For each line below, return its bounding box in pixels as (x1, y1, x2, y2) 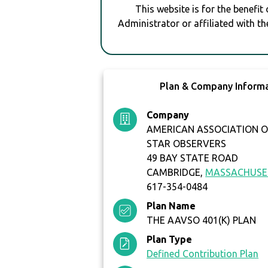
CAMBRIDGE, (147, 167, 206, 178)
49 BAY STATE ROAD (147, 153, 239, 164)
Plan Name (147, 200, 196, 212)
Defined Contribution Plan (147, 248, 259, 260)
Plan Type (147, 234, 193, 245)
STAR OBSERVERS (147, 138, 227, 150)
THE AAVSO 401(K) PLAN (147, 215, 257, 226)
